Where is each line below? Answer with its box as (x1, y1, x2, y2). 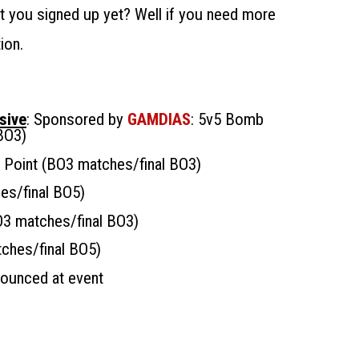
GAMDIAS (127, 109, 191, 129)
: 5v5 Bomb (191, 109, 264, 129)
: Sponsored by (26, 109, 127, 129)
